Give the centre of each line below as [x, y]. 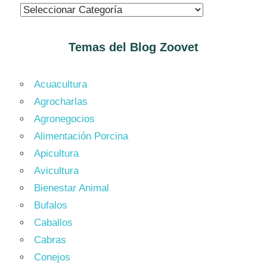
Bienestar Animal [72, 188]
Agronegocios [64, 119]
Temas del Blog [112, 47]
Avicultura [56, 170]
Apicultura [56, 153]
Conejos [52, 257]
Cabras [50, 240]
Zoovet [177, 47]
